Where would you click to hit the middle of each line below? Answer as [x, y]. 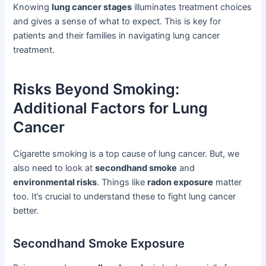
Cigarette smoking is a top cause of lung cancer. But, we [126, 154]
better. [26, 211]
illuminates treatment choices [192, 7]
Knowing [33, 7]
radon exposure [180, 183]
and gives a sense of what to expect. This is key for [117, 22]
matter [228, 183]
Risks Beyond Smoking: [96, 89]
